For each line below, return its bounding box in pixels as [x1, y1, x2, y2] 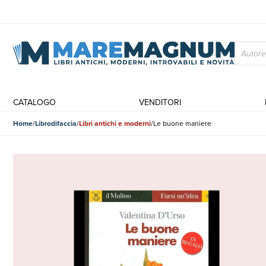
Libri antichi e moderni [79, 118, 151, 128]
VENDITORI [139, 96, 182, 108]
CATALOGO [13, 96, 56, 108]
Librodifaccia [35, 118, 77, 128]
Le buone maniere [153, 118, 211, 128]
